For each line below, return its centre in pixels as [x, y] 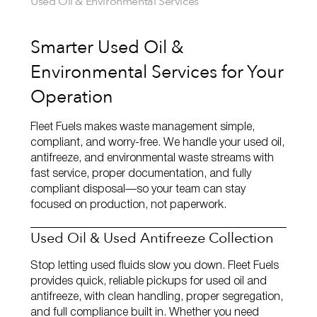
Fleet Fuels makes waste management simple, [143, 127]
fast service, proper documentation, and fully [141, 174]
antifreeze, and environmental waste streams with [152, 158]
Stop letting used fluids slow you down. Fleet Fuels [155, 266]
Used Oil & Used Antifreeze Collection [152, 237]
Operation [72, 95]
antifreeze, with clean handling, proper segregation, [157, 297]
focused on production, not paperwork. [128, 205]
